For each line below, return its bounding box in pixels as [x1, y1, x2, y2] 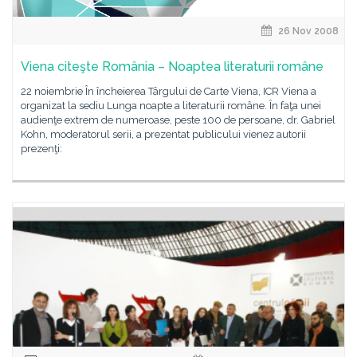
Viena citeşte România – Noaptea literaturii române [21, 59, 324, 74]
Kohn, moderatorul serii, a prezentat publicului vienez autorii [21, 128, 306, 140]
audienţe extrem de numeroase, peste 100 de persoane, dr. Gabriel [21, 114, 335, 126]
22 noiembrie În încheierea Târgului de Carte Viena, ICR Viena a [21, 85, 316, 97]
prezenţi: [21, 143, 62, 155]
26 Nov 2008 [276, 25, 339, 37]
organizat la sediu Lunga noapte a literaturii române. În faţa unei [21, 100, 321, 112]
